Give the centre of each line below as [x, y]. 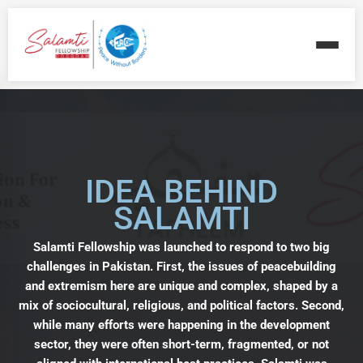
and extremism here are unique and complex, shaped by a [181, 286]
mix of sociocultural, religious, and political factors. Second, [181, 305]
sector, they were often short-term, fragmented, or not [181, 344]
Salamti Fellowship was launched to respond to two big [181, 247]
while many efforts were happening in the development [181, 325]
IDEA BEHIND [181, 192]
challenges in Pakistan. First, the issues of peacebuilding [181, 267]
